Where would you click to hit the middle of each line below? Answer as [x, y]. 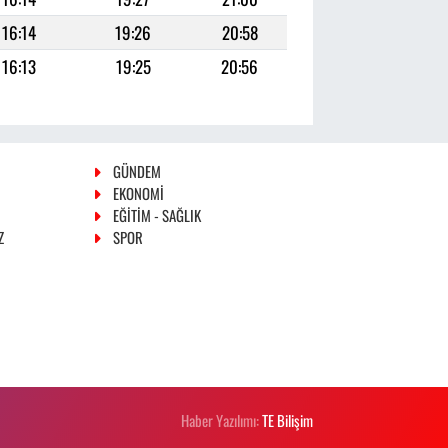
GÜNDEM [136, 170]
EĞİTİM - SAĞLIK [156, 214]
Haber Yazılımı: [222, 419]
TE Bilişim [288, 419]
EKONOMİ [138, 192]
